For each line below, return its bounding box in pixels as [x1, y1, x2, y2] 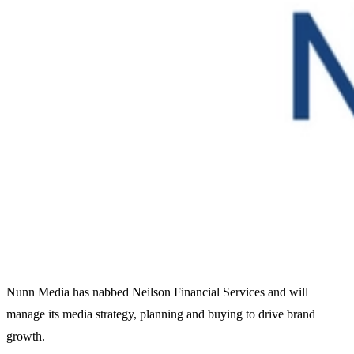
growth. [6, 330, 45, 344]
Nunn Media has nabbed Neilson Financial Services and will [6, 285, 308, 299]
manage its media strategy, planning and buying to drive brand [6, 307, 315, 322]
